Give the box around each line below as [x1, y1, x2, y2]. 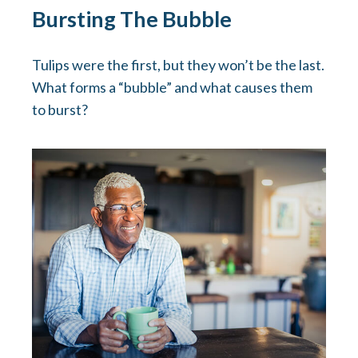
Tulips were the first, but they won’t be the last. [32, 56, 324, 74]
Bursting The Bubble [32, 6, 232, 33]
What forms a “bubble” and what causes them [32, 78, 312, 97]
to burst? [32, 101, 88, 119]
